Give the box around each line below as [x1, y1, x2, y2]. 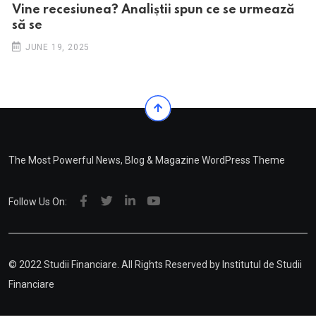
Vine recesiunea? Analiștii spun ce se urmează [12, 4, 295, 17]
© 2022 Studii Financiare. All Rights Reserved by [8, 259, 222, 271]
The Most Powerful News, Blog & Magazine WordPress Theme [8, 154, 285, 166]
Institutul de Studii [222, 259, 302, 271]
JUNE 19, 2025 [25, 42, 90, 53]
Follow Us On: [8, 196, 67, 208]
